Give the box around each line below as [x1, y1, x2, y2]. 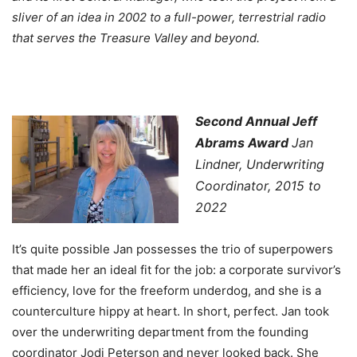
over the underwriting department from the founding [12, 324, 308, 339]
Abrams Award [195, 134, 288, 151]
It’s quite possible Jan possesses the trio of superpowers [12, 241, 333, 257]
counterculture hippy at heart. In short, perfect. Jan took [12, 303, 329, 319]
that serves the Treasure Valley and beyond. [12, 29, 260, 45]
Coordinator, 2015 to [195, 177, 321, 194]
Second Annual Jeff [195, 112, 317, 129]
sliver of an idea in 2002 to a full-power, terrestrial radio [12, 9, 326, 25]
